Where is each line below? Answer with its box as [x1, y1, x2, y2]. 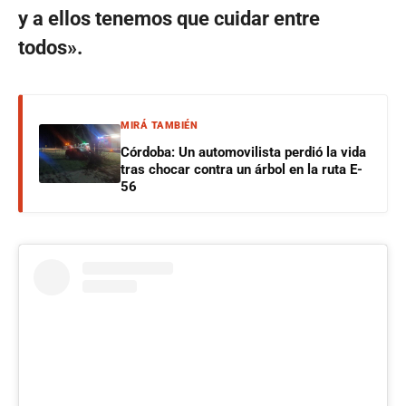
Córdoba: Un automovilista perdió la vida [121, 144, 366, 161]
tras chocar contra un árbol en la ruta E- [121, 161, 362, 179]
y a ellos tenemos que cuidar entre [18, 7, 320, 31]
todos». [18, 36, 82, 60]
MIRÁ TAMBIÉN [121, 120, 198, 132]
